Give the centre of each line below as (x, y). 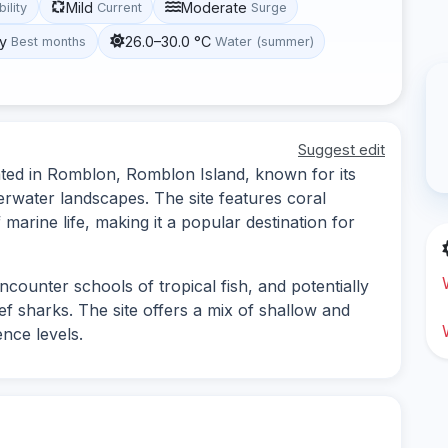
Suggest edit (341, 149)
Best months (49, 41)
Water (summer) (264, 41)
